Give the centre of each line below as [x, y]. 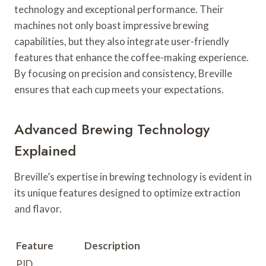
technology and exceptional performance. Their [119, 9]
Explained [45, 151]
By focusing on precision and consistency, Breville [123, 74]
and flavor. [38, 209]
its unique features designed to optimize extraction [127, 193]
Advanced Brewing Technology [112, 129]
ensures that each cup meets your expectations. [119, 90]
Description [112, 246]
